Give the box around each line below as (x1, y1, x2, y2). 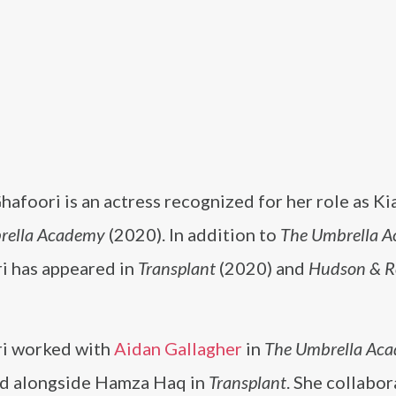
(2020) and (216, 257, 308, 278)
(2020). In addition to (105, 224, 280, 245)
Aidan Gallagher (114, 338, 242, 359)
